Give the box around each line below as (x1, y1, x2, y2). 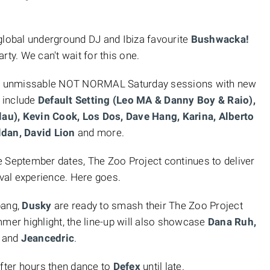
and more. (75, 127, 124, 139)
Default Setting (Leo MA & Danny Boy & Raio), (37, 94, 256, 106)
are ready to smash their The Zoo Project (51, 199, 243, 212)
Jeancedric (20, 232, 74, 244)
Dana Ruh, (207, 216, 256, 228)
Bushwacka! (190, 33, 249, 45)
